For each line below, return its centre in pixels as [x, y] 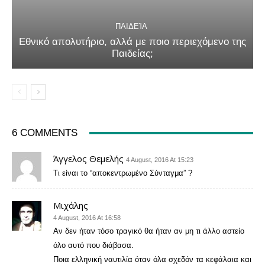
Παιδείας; [132, 54]
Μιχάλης [71, 205]
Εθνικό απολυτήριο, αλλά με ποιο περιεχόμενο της [132, 42]
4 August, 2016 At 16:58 [87, 218]
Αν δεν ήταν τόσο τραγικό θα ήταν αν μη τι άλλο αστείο [149, 231]
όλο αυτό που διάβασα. [93, 245]
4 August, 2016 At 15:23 [160, 160]
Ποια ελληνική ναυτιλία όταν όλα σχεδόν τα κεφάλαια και [152, 259]
